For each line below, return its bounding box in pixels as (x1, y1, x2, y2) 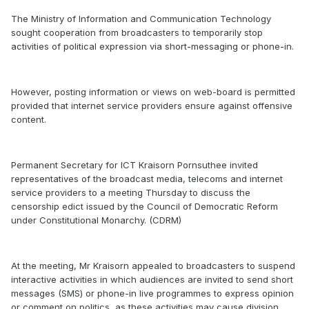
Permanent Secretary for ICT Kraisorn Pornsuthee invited (11, 159, 258, 170)
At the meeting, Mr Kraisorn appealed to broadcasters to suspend (11, 260, 295, 271)
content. (11, 114, 46, 125)
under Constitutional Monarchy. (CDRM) (11, 215, 181, 226)
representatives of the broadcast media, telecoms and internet (11, 173, 283, 184)
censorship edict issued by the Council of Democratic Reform (11, 201, 278, 212)
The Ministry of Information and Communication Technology (11, 13, 271, 24)
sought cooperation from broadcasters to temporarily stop (11, 27, 263, 38)
